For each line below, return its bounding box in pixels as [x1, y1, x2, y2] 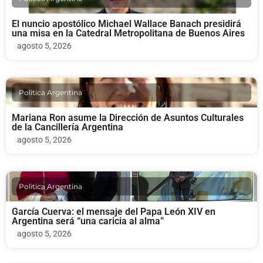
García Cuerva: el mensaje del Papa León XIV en [12, 206, 215, 218]
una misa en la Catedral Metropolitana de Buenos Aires [12, 28, 245, 39]
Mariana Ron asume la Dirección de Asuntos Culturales [12, 112, 244, 124]
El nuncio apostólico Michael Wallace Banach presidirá [12, 18, 241, 30]
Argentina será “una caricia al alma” [12, 215, 164, 227]
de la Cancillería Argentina [12, 122, 123, 133]
